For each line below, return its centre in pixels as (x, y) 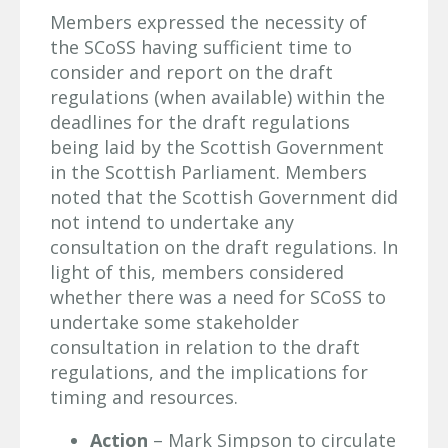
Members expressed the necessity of (208, 22)
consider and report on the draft (191, 72)
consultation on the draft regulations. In (224, 247)
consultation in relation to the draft (205, 347)
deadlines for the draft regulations (200, 122)
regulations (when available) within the (217, 97)
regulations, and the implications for (209, 372)
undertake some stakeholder (174, 322)
